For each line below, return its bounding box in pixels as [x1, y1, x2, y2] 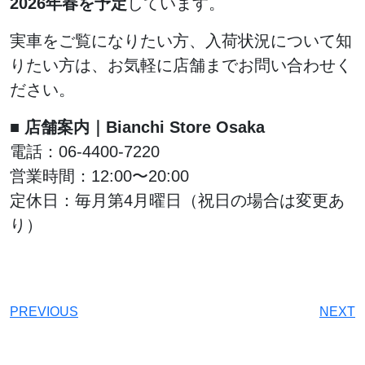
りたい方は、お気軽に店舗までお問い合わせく [10, 56, 352, 75]
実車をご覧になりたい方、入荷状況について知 [10, 32, 352, 51]
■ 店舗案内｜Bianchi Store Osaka [10, 118, 265, 137]
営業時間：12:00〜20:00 [10, 167, 189, 186]
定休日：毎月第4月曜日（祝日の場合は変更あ [10, 191, 345, 210]
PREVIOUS [10, 305, 78, 319]
